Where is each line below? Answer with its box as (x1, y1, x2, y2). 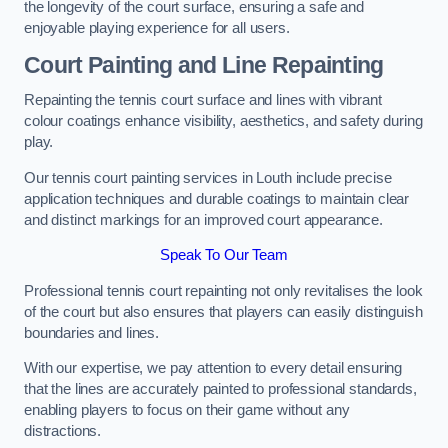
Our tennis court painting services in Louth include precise (24, 169, 392, 186)
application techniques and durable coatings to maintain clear (24, 190, 410, 207)
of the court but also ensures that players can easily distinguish (24, 303, 423, 320)
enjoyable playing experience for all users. (24, 20, 290, 37)
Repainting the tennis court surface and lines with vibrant (24, 92, 382, 109)
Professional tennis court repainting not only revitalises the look (24, 282, 423, 299)
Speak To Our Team (160, 247, 288, 264)
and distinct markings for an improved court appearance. (24, 211, 384, 228)
